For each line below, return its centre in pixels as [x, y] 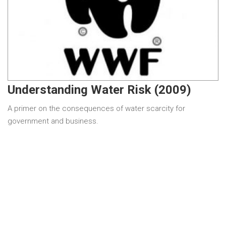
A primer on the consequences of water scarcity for [96, 109]
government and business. [53, 121]
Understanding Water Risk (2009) [99, 90]
